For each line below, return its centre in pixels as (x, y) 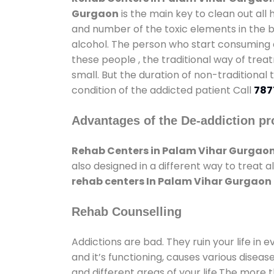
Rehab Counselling (127, 211)
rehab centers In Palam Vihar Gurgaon (172, 181)
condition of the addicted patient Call (163, 90)
